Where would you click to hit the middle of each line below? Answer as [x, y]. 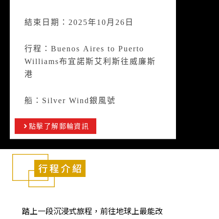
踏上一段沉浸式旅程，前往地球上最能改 [92, 210]
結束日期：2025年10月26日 [79, 22]
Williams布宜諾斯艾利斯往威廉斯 [90, 61]
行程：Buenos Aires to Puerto [84, 48]
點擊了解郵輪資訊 [59, 126]
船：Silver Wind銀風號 [70, 100]
